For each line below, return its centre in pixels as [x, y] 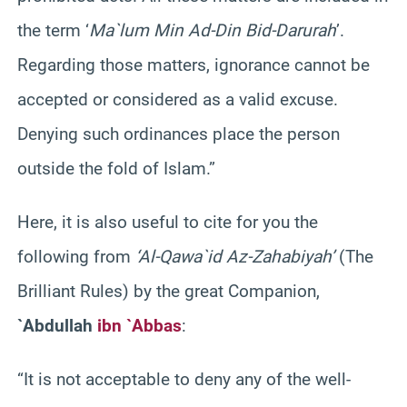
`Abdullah [57, 325]
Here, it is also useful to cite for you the [168, 222]
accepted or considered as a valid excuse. [178, 99]
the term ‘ [53, 30]
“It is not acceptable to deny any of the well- [184, 379]
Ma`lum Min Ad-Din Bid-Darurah [213, 30]
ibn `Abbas [139, 325]
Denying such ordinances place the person [179, 134]
